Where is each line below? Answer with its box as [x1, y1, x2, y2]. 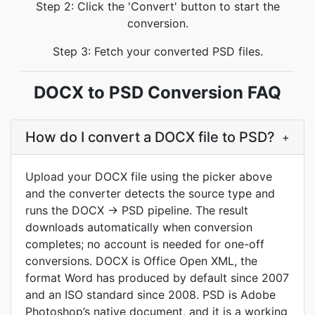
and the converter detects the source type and [25, 186, 275, 200]
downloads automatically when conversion [25, 220, 252, 234]
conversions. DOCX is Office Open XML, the [25, 254, 257, 268]
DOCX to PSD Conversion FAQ [34, 82, 281, 103]
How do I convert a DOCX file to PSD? [25, 129, 275, 146]
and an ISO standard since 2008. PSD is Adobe [25, 288, 276, 302]
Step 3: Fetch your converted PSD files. [52, 44, 263, 58]
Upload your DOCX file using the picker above [25, 169, 272, 184]
